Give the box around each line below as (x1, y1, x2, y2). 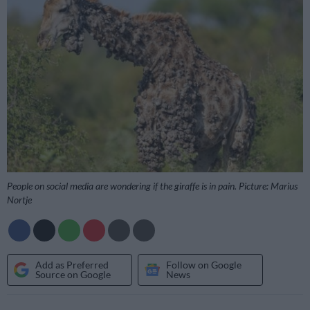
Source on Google (35, 268, 111, 280)
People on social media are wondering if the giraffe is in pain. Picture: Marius (7, 179, 298, 192)
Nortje (7, 193, 32, 206)
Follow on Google (166, 258, 241, 271)
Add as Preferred (35, 258, 109, 271)
